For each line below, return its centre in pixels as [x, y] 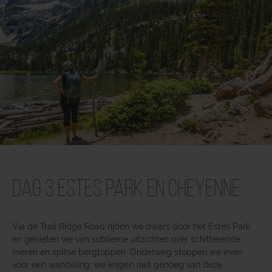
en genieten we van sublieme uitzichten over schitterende [126, 239]
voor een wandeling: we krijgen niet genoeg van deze [117, 264]
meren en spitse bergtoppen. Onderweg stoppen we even [127, 252]
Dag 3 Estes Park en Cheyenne [126, 190]
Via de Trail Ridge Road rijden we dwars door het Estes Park [131, 226]
